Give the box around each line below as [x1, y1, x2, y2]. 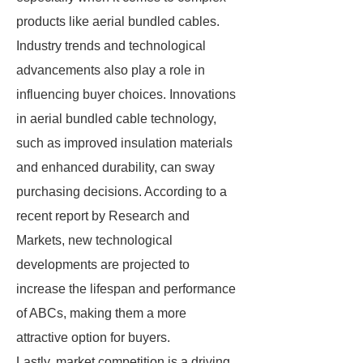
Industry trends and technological [16, 39, 206, 53]
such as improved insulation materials [16, 136, 233, 150]
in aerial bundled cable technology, [16, 112, 216, 126]
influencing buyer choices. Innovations [16, 88, 236, 101]
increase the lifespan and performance [16, 282, 236, 296]
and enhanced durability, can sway [16, 160, 215, 174]
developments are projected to [16, 258, 190, 271]
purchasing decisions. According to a [16, 185, 227, 199]
